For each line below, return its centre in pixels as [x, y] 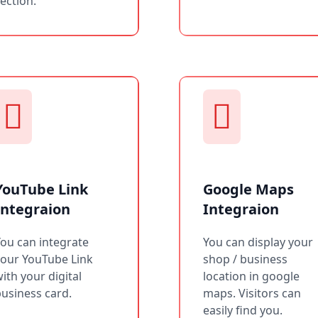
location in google [251, 276]
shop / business [245, 259]
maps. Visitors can [252, 293]
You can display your [258, 242]
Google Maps [248, 189]
